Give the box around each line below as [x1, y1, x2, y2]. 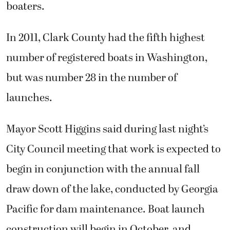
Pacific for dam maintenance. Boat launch [6, 201, 205, 218]
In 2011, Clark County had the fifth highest [6, 30, 205, 47]
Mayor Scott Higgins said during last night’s [6, 121, 208, 138]
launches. [6, 90, 52, 107]
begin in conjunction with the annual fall [6, 161, 200, 178]
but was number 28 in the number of [6, 70, 177, 87]
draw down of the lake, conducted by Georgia [6, 181, 218, 198]
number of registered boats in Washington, [6, 50, 207, 67]
